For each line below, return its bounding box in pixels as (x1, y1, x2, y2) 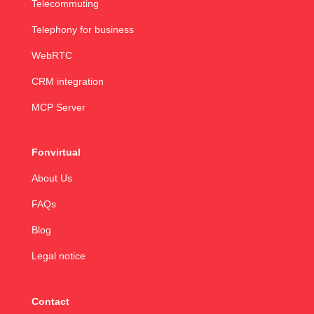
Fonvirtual (31, 146, 81, 158)
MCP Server (31, 102, 86, 114)
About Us (31, 172, 72, 184)
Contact (31, 295, 69, 307)
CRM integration (31, 76, 104, 88)
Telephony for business (31, 24, 134, 36)
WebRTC (31, 50, 72, 62)
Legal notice (31, 250, 86, 262)
